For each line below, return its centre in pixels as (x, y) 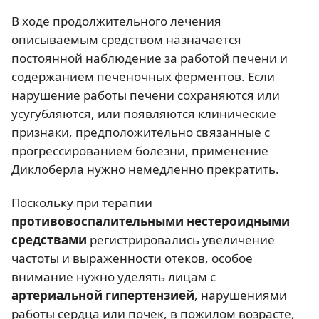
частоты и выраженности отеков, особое (132, 258)
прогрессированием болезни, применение (140, 150)
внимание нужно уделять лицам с (114, 276)
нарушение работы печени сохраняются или (146, 95)
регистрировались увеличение (182, 239)
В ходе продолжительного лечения (116, 21)
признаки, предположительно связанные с (141, 132)
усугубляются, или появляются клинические (144, 113)
